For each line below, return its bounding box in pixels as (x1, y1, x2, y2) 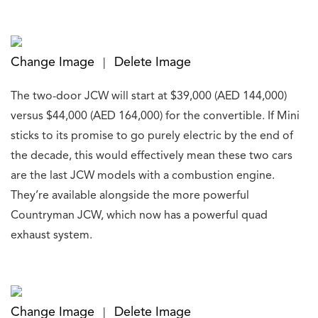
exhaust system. (11, 230, 92, 242)
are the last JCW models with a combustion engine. (11, 170, 275, 182)
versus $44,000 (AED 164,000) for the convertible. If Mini (11, 111, 300, 123)
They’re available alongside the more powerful (11, 190, 249, 202)
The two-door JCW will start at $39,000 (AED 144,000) (11, 91, 287, 103)
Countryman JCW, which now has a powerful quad (11, 210, 268, 222)
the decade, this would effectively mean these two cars (11, 150, 292, 163)
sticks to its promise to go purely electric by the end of (11, 131, 293, 143)
